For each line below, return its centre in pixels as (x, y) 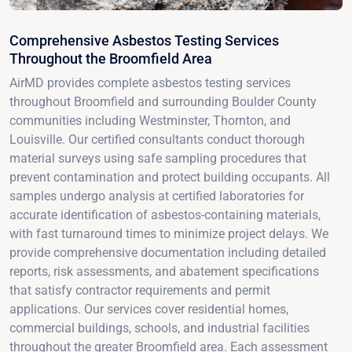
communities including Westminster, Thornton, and (150, 120)
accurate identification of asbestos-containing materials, (165, 214)
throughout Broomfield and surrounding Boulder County (163, 101)
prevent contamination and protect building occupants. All (170, 177)
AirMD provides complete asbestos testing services (150, 82)
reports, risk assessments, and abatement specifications (164, 271)
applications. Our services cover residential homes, (149, 309)
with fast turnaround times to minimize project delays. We (169, 233)
